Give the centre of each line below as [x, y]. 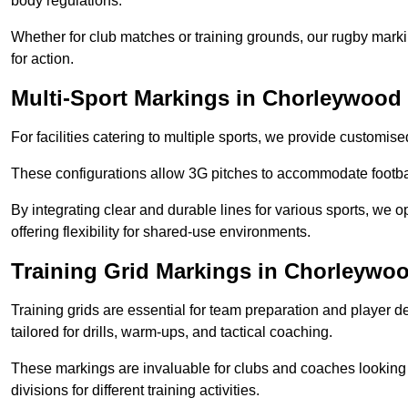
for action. [42, 59]
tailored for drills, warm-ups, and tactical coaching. [172, 332]
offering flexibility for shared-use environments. [161, 232]
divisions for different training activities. [135, 391]
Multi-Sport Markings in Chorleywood [206, 98]
